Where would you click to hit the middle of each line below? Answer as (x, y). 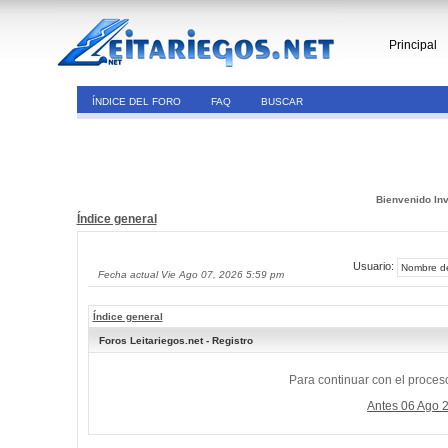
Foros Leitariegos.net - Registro (175, 340)
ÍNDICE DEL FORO (136, 101)
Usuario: (374, 266)
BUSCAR (281, 101)
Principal (413, 45)
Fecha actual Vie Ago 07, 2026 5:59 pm (190, 274)
